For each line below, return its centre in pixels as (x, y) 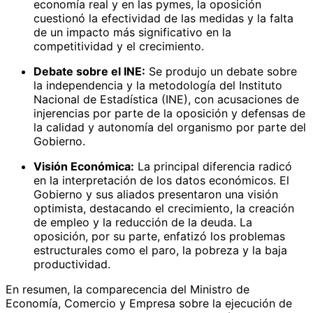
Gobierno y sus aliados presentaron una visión (156, 194)
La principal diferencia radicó (213, 166)
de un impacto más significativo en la (132, 32)
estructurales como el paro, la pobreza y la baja (160, 250)
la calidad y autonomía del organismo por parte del (170, 127)
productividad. (72, 264)
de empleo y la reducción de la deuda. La (143, 222)
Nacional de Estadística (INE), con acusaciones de (166, 99)
